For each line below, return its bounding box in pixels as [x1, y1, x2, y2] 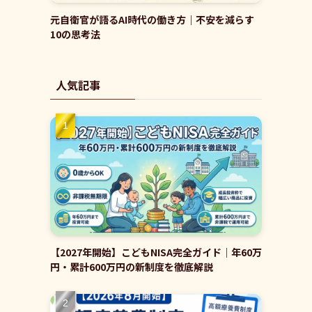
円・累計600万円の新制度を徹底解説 [50, 259, 213, 274]
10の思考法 [50, 26, 100, 41]
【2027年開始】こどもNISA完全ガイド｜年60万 [50, 244, 262, 259]
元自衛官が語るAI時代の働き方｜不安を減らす [50, 12, 254, 26]
